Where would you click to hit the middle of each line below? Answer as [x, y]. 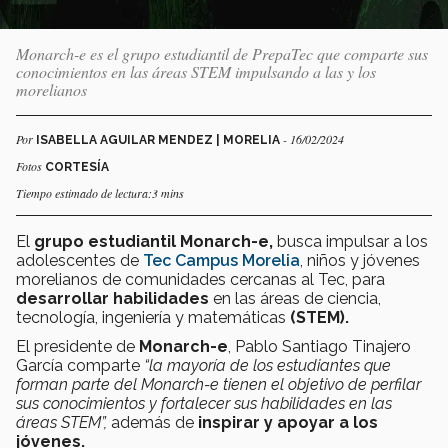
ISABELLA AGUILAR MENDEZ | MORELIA [159, 139]
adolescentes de [79, 260]
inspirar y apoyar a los [288, 422]
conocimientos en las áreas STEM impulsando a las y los [196, 71]
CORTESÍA [77, 166]
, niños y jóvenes [360, 260]
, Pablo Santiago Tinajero [319, 346]
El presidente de [77, 346]
